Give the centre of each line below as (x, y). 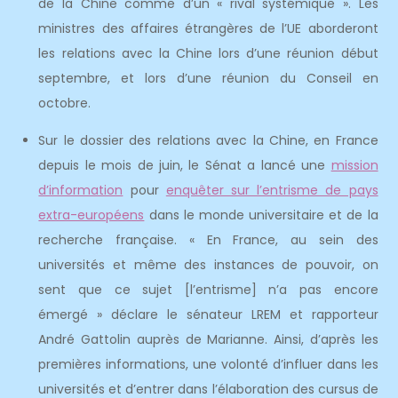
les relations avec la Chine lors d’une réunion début (208, 53)
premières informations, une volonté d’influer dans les (208, 364)
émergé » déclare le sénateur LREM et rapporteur (208, 314)
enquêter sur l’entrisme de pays (272, 190)
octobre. (65, 103)
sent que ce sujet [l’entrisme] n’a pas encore (208, 290)
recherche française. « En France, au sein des (208, 240)
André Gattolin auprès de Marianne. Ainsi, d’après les (208, 339)
